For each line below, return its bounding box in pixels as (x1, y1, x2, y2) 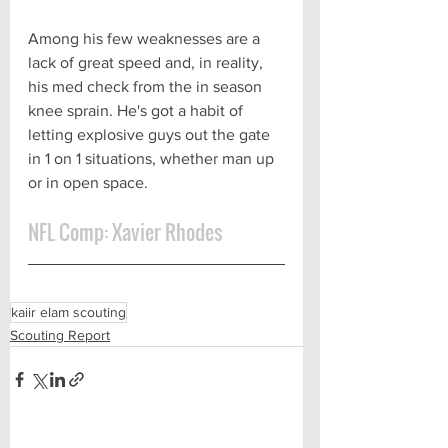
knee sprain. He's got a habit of (28, 101, 247, 119)
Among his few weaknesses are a (28, 29, 264, 47)
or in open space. (28, 173, 148, 191)
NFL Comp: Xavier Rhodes (28, 216, 223, 247)
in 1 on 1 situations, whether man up (28, 149, 278, 167)
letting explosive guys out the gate (28, 125, 274, 143)
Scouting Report (10, 326, 110, 343)
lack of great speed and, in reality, (28, 53, 267, 71)
